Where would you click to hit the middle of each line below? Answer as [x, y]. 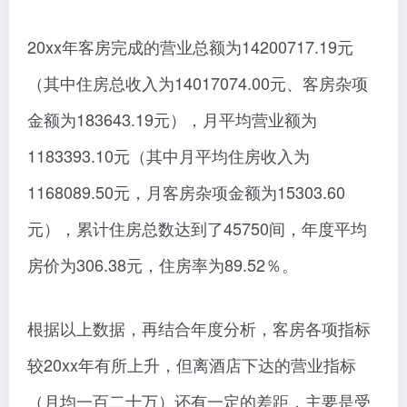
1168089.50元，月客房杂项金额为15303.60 [186, 192]
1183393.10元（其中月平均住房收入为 [169, 156]
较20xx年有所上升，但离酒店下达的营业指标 [192, 365]
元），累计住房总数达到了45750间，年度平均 [197, 228]
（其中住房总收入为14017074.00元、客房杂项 [198, 83]
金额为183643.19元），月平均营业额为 [172, 119]
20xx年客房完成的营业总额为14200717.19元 [190, 47]
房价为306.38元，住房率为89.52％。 [163, 265]
